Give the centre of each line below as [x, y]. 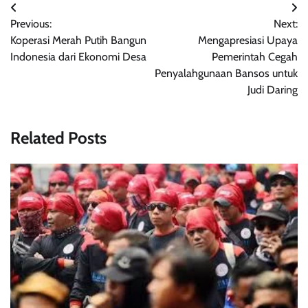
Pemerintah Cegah [255, 56]
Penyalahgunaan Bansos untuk [226, 73]
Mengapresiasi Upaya [248, 40]
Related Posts [58, 137]
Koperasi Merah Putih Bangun [78, 40]
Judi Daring [273, 89]
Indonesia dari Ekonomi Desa [78, 56]
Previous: [31, 23]
